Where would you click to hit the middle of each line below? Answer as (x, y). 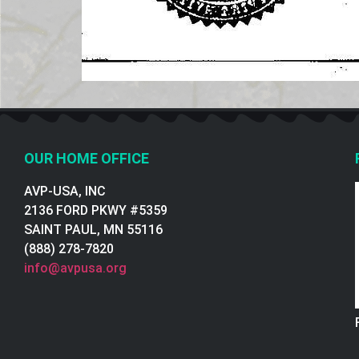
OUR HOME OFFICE (87, 159)
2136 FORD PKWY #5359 (96, 211)
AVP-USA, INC (65, 192)
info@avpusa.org (75, 268)
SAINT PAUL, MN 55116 (93, 230)
